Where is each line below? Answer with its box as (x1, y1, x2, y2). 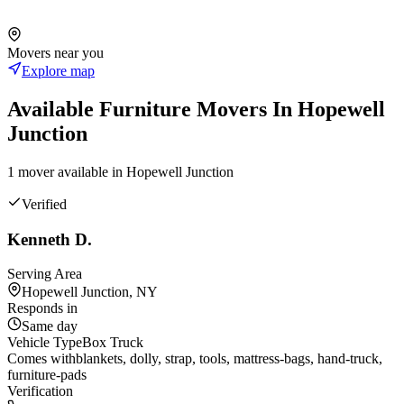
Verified (22, 196, 67, 212)
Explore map (22, 63, 95, 79)
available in (58, 163, 126, 179)
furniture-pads (7, 367, 87, 383)
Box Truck (82, 335, 143, 351)
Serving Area (7, 266, 82, 282)
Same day (22, 318, 78, 335)
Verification (7, 383, 73, 399)
